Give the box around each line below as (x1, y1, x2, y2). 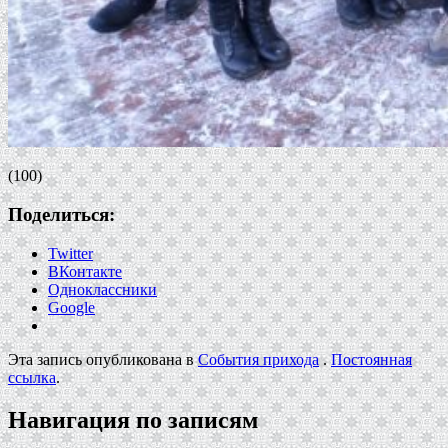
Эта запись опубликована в (8, 350, 198, 368)
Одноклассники (48, 280, 157, 298)
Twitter (48, 244, 93, 262)
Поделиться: (8, 204, 115, 226)
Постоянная (331, 350, 412, 368)
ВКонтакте (48, 262, 122, 280)
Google (48, 298, 95, 316)
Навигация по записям (8, 406, 258, 433)
